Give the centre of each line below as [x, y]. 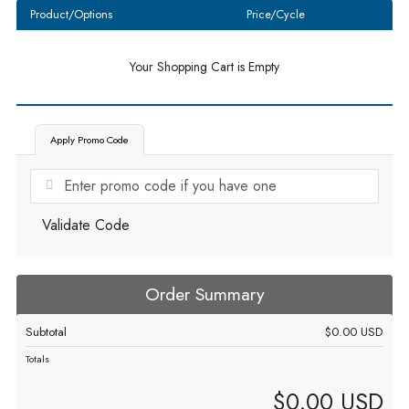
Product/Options [71, 15]
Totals [37, 359]
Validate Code [86, 225]
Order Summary [204, 294]
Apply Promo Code [89, 140]
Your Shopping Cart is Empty [204, 67]
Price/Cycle [275, 15]
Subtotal [46, 332]
